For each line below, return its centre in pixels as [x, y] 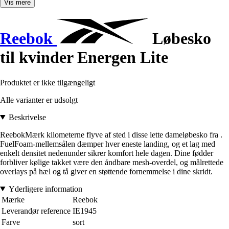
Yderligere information [45, 189]
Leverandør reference [36, 211]
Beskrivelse [27, 117]
